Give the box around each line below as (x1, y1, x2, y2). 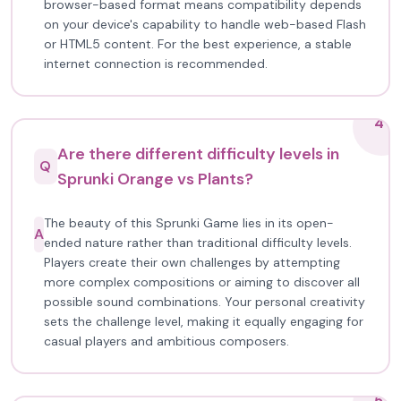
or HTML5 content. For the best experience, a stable (44, 36, 352, 52)
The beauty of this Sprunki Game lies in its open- (44, 215, 334, 231)
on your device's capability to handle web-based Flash (44, 16, 366, 32)
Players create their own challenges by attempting (44, 254, 340, 270)
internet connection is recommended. (44, 55, 268, 72)
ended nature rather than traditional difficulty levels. (44, 235, 352, 251)
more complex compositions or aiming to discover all (44, 274, 360, 290)
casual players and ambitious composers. (44, 333, 289, 349)
